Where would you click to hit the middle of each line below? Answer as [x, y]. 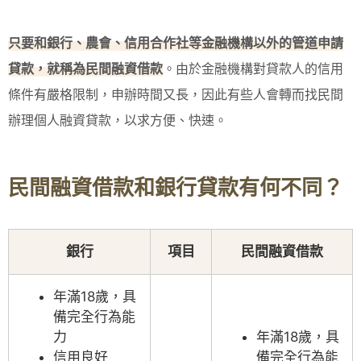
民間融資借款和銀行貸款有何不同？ [176, 187]
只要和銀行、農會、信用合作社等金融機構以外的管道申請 [176, 42]
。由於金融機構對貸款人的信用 [253, 68]
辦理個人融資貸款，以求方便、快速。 [118, 120]
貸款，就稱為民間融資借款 [85, 68]
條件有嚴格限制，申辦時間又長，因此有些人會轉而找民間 [176, 94]
